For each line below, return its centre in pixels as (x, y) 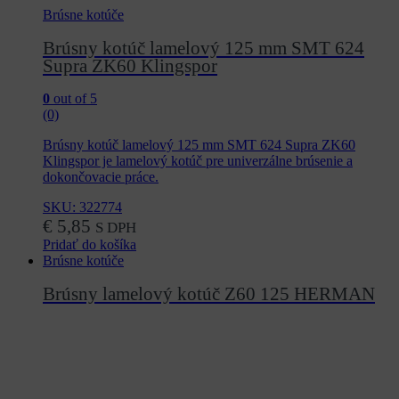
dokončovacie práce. (101, 177)
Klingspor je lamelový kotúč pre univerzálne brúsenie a (198, 161)
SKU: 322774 (82, 208)
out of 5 (73, 99)
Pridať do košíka (90, 245)
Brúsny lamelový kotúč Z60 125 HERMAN (209, 293)
